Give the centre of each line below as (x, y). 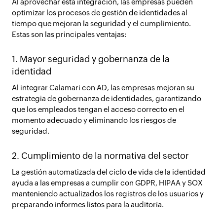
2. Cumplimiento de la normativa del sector (100, 156)
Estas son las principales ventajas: (69, 34)
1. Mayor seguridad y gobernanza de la (91, 59)
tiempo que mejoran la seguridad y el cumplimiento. (101, 23)
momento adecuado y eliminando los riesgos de (94, 120)
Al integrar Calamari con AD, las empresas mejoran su (103, 88)
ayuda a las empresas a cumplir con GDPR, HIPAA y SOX (107, 183)
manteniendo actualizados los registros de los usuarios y (108, 194)
